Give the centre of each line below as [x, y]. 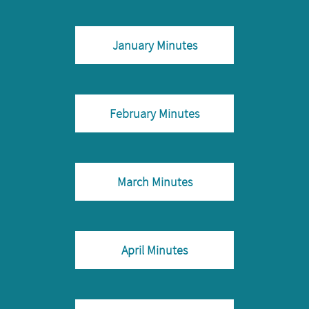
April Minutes [154, 250]
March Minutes [154, 182]
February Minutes [154, 113]
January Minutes [154, 45]
